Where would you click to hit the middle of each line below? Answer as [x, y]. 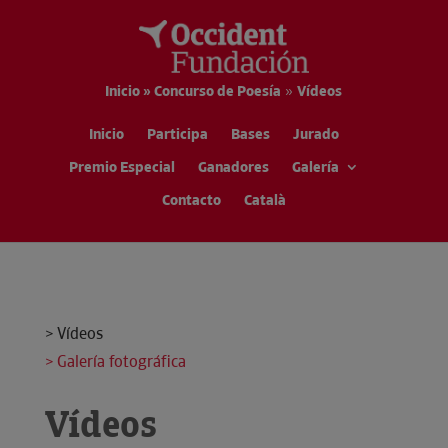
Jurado [315, 134]
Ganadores [233, 167]
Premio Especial [121, 167]
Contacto [191, 200]
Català [264, 200]
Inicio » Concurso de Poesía [193, 91]
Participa [177, 134]
